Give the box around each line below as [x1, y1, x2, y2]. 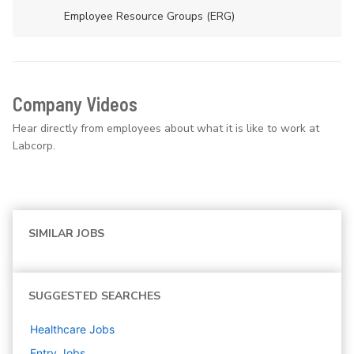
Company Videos [13, 92, 137, 116]
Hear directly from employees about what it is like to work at [13, 121, 319, 137]
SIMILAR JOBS [28, 226, 104, 242]
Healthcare [30, 322, 86, 337]
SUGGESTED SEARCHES [28, 288, 160, 304]
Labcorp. [13, 138, 55, 154]
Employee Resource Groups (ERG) [64, 9, 235, 24]
